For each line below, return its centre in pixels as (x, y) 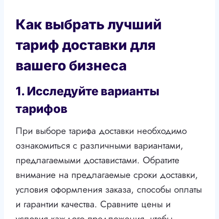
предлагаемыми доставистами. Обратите (98, 160)
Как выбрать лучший (89, 25)
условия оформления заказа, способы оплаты (109, 190)
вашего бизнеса (71, 66)
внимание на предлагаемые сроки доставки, (107, 175)
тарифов (42, 109)
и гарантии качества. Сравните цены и (93, 204)
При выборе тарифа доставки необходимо (101, 131)
